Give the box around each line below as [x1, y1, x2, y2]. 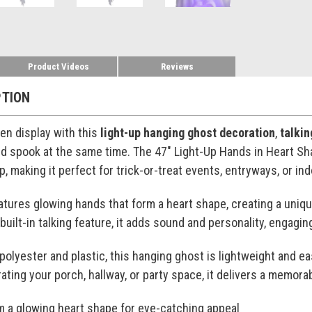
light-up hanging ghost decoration [100, 125, 275, 140]
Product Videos [28, 61, 90, 72]
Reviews [160, 61, 194, 72]
